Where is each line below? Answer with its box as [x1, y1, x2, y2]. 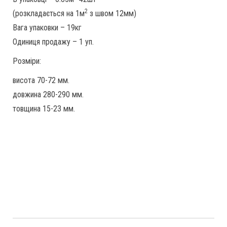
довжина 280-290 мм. [13, 89, 84, 99]
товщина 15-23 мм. [13, 103, 75, 113]
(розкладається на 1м [13, 8, 85, 18]
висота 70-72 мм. [13, 75, 69, 85]
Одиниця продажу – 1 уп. [13, 36, 94, 47]
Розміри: [13, 56, 41, 66]
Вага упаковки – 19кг [13, 22, 82, 32]
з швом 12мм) [88, 8, 136, 18]
